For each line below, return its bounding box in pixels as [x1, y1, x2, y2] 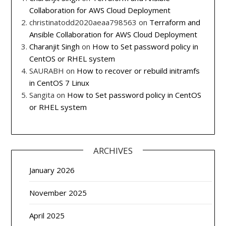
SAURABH [29, 65, 65, 76]
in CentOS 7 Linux [29, 77, 90, 88]
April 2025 [29, 210, 65, 221]
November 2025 [29, 188, 87, 198]
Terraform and [149, 17, 201, 27]
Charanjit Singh [29, 41, 80, 51]
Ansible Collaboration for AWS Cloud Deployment [29, 29, 198, 39]
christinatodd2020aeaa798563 [29, 17, 137, 27]
